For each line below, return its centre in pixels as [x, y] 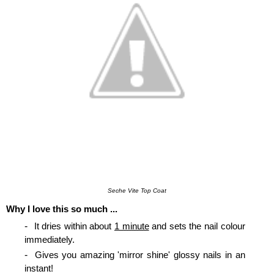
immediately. [50, 239]
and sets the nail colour [197, 226]
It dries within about [74, 226]
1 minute [131, 226]
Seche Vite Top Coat [137, 191]
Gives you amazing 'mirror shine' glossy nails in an [140, 254]
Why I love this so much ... [62, 209]
